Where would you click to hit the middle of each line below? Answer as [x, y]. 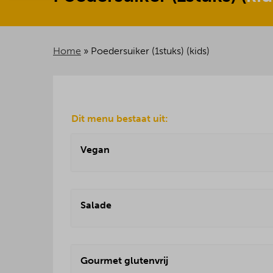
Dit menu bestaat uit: [120, 119]
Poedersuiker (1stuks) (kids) [150, 51]
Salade [96, 205]
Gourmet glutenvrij [124, 261]
